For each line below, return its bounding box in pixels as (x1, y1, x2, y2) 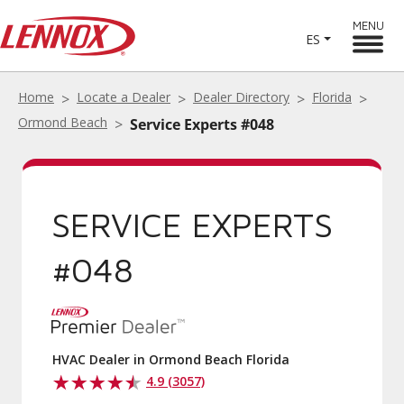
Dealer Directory (193, 88, 289, 106)
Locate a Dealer (77, 88, 170, 106)
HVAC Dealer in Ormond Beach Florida (52, 351, 289, 368)
